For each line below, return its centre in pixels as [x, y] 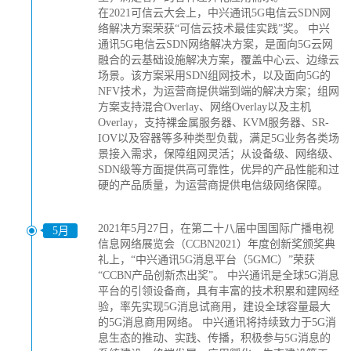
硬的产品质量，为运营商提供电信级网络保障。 [213, 185]
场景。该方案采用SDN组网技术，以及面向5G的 [214, 76]
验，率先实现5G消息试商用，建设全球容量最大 [214, 307]
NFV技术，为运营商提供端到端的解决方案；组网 [219, 91]
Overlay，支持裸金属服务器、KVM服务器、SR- [213, 123]
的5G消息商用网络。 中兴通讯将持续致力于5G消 [217, 322]
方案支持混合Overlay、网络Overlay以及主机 [204, 107]
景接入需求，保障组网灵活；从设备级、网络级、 [219, 154]
